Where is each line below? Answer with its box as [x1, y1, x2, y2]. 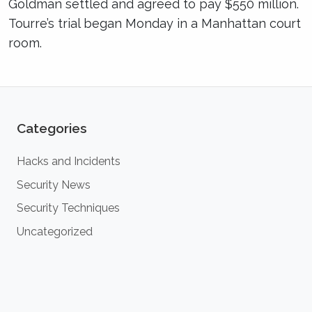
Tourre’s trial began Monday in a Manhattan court [8, 16, 301, 31]
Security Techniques [17, 201, 120, 215]
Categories [17, 120, 87, 136]
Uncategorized [17, 224, 93, 238]
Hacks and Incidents [17, 154, 120, 168]
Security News [17, 178, 91, 192]
